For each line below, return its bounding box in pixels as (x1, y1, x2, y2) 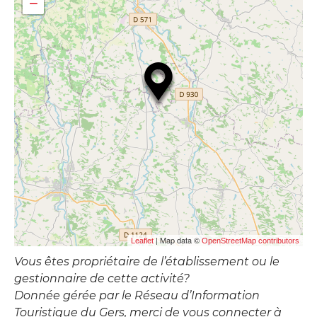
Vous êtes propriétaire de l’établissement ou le (14, 255, 279, 269)
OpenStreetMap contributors (202, 236, 299, 246)
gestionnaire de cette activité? (14, 272, 190, 286)
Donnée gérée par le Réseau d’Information (14, 289, 260, 303)
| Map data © (154, 234, 202, 246)
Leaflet (131, 236, 154, 246)
